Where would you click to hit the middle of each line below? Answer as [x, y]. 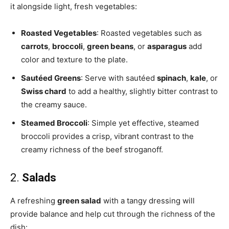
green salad [79, 201]
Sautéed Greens [51, 78]
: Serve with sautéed [119, 78]
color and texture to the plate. [74, 60]
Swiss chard [44, 91]
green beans [110, 47]
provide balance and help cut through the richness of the [113, 214]
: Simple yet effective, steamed [143, 123]
